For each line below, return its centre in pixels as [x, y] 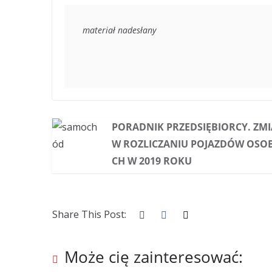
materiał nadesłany [119, 30]
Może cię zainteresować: [154, 257]
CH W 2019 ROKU [152, 161]
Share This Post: [89, 214]
